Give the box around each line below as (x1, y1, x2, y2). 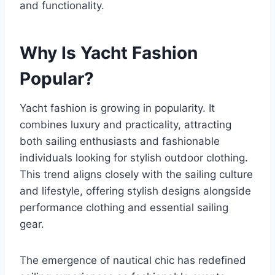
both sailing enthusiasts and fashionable (20, 135, 220, 148)
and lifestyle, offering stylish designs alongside (20, 185, 251, 198)
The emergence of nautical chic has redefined (20, 254, 246, 267)
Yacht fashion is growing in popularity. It (20, 102, 215, 115)
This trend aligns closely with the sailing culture (20, 168, 253, 181)
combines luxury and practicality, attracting (20, 118, 231, 131)
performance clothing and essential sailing (20, 201, 228, 214)
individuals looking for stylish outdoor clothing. (20, 152, 248, 165)
